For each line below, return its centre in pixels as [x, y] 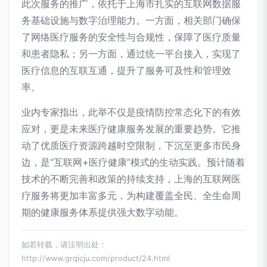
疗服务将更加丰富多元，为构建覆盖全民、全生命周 [131, 196]
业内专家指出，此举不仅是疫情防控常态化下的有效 [131, 112]
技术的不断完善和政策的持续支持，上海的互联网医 [131, 179]
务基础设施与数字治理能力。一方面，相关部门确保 [131, 21]
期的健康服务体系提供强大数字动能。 [103, 212]
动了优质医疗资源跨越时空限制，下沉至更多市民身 [131, 146]
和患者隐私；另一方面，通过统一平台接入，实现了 [131, 54]
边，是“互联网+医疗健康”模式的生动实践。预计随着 [133, 162]
